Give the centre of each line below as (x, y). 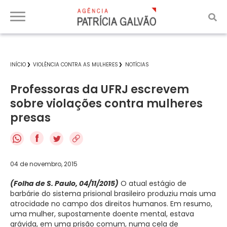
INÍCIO (18, 65)
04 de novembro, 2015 (44, 164)
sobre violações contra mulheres (106, 104)
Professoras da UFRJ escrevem (100, 89)
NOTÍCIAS (137, 65)
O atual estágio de (153, 183)
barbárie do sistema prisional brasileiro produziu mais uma (113, 193)
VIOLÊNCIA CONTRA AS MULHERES (75, 65)
